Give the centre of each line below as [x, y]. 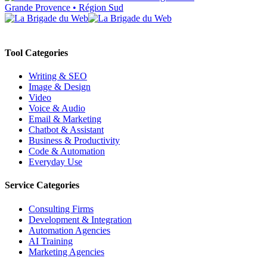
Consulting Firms [61, 209]
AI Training [51, 241]
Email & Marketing [65, 119]
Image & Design [60, 87]
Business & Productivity [74, 140]
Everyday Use [55, 162]
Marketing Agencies [66, 252]
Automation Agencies [69, 230]
